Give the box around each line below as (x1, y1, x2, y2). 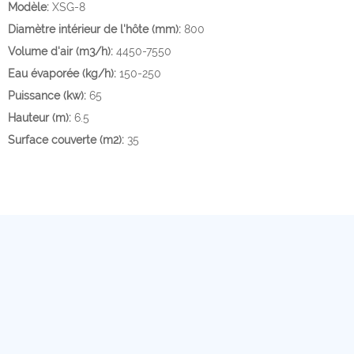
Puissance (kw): (8, 89, 89, 102)
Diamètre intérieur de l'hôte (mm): (8, 23, 184, 36)
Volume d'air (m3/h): (8, 45, 116, 58)
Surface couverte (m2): (8, 134, 127, 146)
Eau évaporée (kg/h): (8, 67, 119, 80)
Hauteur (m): (8, 111, 74, 124)
